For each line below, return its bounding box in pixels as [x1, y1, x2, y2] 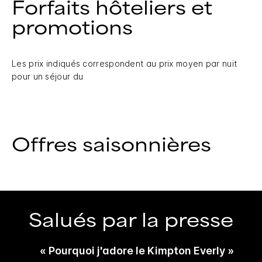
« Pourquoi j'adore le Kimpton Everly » [40, 244, 234, 257]
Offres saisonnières [12, 134, 211, 156]
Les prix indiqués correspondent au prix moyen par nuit [12, 58, 237, 68]
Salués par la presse [29, 209, 233, 232]
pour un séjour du [12, 71, 84, 81]
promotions [12, 17, 133, 39]
